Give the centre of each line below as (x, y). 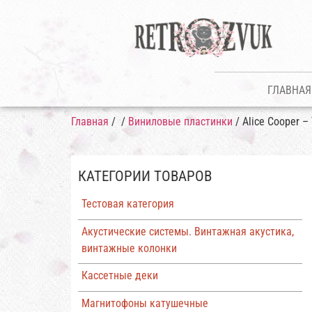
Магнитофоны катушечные (145, 303)
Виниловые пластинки (180, 122)
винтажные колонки (129, 248)
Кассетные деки (119, 276)
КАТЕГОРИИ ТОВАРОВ (145, 176)
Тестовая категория (127, 204)
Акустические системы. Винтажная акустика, (187, 231)
